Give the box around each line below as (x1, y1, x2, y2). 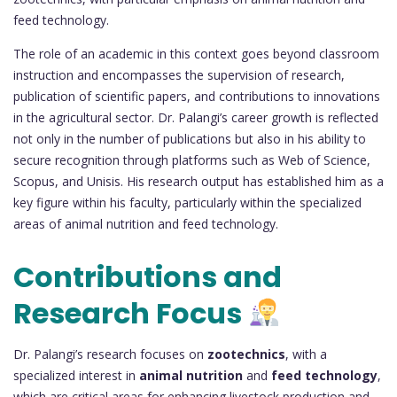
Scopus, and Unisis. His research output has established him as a (13, 172, 384, 190)
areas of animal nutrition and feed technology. (13, 214, 278, 232)
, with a (285, 345, 327, 362)
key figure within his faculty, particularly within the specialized (13, 193, 362, 211)
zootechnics (207, 345, 285, 362)
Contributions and (13, 256, 282, 297)
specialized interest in (13, 366, 139, 384)
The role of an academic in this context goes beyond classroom (13, 44, 379, 62)
